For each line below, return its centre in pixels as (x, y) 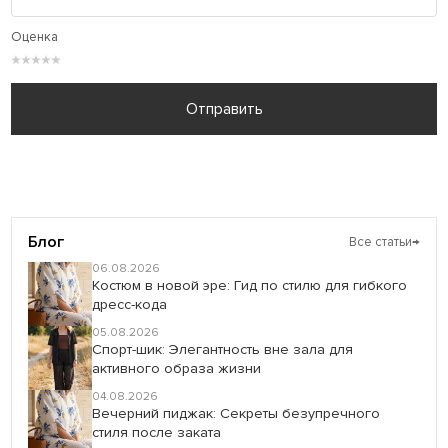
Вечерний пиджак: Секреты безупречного (236, 413)
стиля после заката (157, 432)
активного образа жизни (177, 368)
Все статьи (380, 241)
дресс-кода (130, 304)
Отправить (224, 108)
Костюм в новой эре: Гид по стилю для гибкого (250, 285)
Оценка (35, 36)
